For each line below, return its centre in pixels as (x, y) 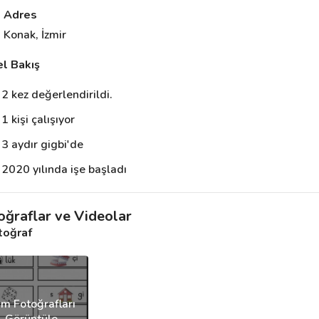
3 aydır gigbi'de (43, 145)
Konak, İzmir (35, 35)
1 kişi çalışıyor (38, 120)
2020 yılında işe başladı (64, 169)
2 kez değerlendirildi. (57, 95)
